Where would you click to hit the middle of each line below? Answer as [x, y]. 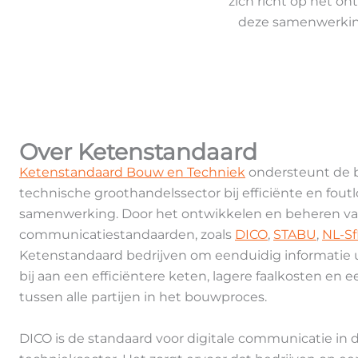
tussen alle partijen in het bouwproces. [143, 296]
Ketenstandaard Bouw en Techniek [132, 172]
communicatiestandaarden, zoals [127, 234]
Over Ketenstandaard [138, 151]
